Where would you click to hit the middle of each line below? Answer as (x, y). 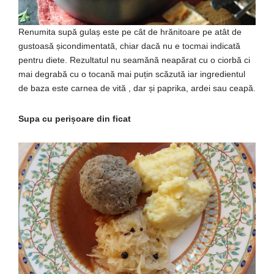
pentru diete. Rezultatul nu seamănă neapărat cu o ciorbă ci (134, 60)
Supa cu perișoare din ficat (75, 118)
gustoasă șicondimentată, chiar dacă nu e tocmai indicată (129, 46)
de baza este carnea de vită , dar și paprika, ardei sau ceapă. (137, 88)
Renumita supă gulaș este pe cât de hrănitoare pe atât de (130, 31)
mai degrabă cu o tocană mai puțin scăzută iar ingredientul (132, 74)
